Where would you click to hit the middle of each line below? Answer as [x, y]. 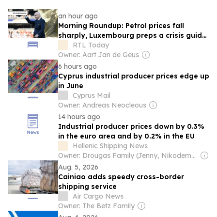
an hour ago [78, 16]
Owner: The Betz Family [96, 206]
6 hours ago [77, 66]
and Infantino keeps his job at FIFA [121, 45]
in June [71, 86]
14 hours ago [79, 117]
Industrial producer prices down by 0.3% [131, 126]
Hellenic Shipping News [110, 146]
